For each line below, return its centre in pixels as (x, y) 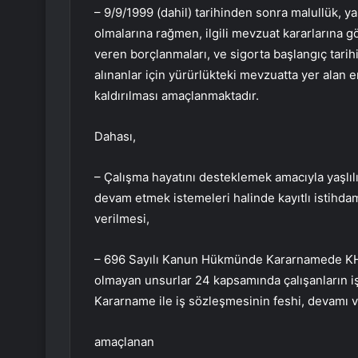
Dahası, (115, 137)
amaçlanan (124, 342)
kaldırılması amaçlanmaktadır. (177, 96)
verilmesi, (122, 219)
